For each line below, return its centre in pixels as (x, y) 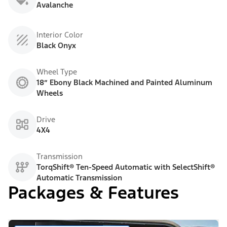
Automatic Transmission (79, 178)
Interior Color (60, 35)
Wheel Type (57, 72)
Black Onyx (56, 46)
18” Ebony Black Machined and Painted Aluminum (124, 83)
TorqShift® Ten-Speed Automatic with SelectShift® (126, 167)
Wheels (50, 93)
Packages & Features (93, 193)
